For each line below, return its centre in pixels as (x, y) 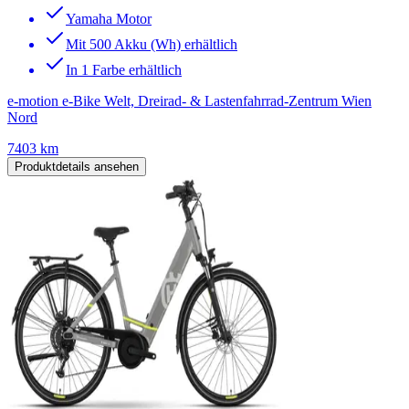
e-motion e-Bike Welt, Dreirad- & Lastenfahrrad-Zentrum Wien (189, 100)
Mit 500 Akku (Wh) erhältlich (152, 44)
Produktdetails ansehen (77, 166)
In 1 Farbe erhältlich (124, 69)
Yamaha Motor (109, 18)
